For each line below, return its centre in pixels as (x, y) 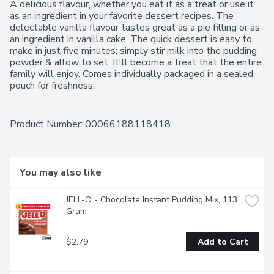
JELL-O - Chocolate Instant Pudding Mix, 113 (152, 200)
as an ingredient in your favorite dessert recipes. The (122, 16)
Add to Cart (223, 242)
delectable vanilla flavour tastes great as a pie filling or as (135, 28)
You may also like (61, 173)
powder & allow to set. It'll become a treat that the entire (136, 63)
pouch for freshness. (52, 86)
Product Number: (47, 124)
